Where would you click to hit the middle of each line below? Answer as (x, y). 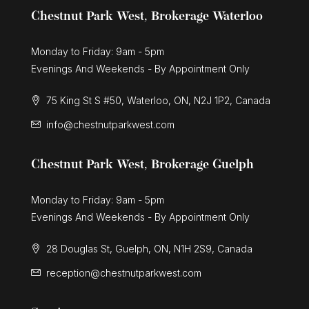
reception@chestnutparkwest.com (124, 273)
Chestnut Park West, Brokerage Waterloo (147, 17)
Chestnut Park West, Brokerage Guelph (142, 166)
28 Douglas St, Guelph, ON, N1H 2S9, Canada (148, 249)
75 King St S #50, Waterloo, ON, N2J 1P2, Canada (157, 101)
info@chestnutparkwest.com (110, 125)
